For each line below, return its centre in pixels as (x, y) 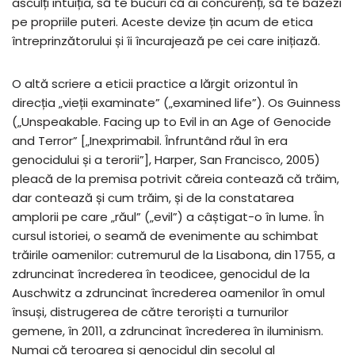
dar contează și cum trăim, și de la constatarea (153, 198)
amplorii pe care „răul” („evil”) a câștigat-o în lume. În (168, 217)
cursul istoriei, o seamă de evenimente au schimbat (165, 236)
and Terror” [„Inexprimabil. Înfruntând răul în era (150, 141)
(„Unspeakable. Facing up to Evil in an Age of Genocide (172, 122)
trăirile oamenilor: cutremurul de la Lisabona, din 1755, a (174, 255)
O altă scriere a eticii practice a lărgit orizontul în (155, 84)
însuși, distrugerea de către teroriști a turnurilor (150, 312)
